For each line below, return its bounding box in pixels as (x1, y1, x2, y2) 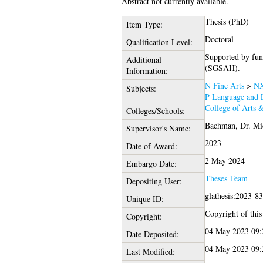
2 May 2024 (204, 155, 245, 167)
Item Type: (126, 19, 163, 31)
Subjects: (126, 83, 156, 95)
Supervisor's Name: (126, 123, 191, 134)
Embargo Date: (126, 158, 177, 170)
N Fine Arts (204, 80, 244, 92)
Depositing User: (126, 176, 182, 187)
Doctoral (204, 33, 234, 45)
